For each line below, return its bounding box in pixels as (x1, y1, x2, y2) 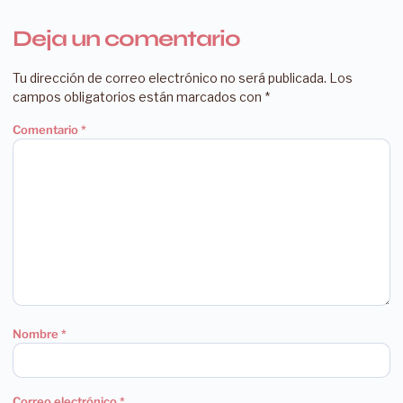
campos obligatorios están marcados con (13, 88, 264, 104)
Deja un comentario (13, 24, 240, 52)
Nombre (13, 327, 61, 342)
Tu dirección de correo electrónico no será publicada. (13, 69, 327, 85)
